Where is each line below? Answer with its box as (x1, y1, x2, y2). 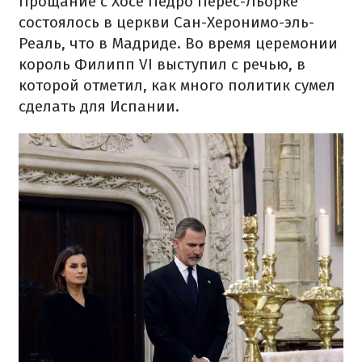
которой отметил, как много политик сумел (19, 76, 335, 95)
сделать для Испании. (19, 97, 179, 116)
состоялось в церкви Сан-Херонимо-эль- (19, 13, 314, 32)
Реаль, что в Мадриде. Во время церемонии (19, 34, 338, 53)
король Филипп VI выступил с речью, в (19, 55, 305, 74)
